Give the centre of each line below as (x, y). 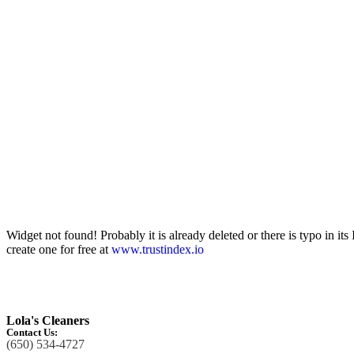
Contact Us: (32, 333)
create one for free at (59, 249)
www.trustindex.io (158, 249)
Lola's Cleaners (48, 321)
